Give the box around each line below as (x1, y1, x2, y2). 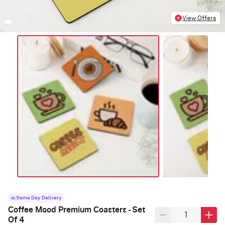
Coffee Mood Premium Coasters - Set (8, 205, 145, 214)
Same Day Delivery (16, 195, 62, 200)
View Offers (182, 15, 216, 21)
